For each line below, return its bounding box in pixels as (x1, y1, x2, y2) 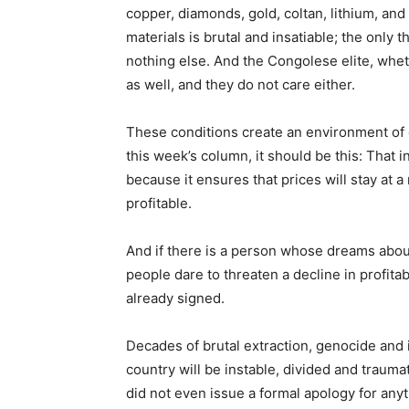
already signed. (126, 288, 225, 307)
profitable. (126, 194, 192, 212)
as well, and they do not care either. (126, 75, 355, 93)
